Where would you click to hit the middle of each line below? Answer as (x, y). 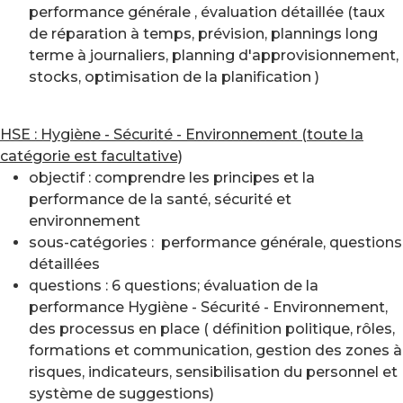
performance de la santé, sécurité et (160, 199)
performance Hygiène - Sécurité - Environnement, (208, 307)
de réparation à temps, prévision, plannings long (203, 34)
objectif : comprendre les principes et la (172, 178)
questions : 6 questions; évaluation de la (174, 286)
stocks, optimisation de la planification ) (174, 77)
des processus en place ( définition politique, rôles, (212, 329)
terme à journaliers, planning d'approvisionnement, (214, 55)
